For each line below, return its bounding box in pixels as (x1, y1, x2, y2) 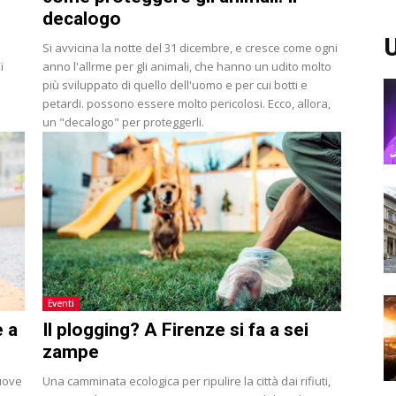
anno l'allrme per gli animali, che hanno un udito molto (42, 57, 331, 74)
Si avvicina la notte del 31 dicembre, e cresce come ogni (42, 39, 338, 56)
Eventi (48, 296, 74, 309)
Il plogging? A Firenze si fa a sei (42, 318, 308, 340)
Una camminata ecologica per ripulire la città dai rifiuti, (42, 372, 331, 389)
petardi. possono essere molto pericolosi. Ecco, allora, (42, 95, 331, 111)
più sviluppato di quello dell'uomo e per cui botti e (42, 76, 308, 93)
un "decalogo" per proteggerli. (42, 113, 204, 130)
